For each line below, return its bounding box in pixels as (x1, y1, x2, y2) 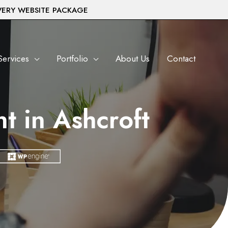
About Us (116, 52, 150, 65)
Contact (167, 52, 195, 65)
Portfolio (56, 52, 88, 65)
